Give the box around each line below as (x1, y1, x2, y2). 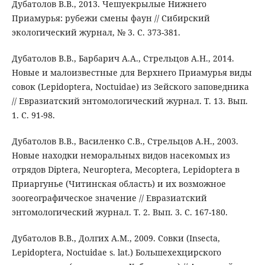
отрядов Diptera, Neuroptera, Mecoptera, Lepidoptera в (11, 164, 240, 176)
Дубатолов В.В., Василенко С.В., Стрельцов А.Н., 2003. (11, 135, 238, 147)
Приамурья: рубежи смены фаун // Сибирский (11, 12, 210, 24)
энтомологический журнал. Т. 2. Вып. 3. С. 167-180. (11, 206, 228, 218)
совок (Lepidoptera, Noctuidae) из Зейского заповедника (11, 81, 249, 93)
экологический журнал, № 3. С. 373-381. (11, 27, 180, 38)
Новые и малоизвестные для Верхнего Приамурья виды (11, 67, 252, 79)
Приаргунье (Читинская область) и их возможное (11, 178, 226, 190)
